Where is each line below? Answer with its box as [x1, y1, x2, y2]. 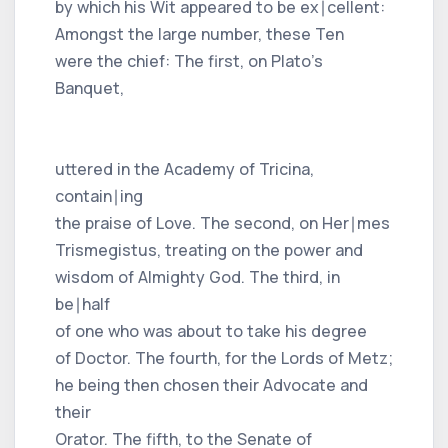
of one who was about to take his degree [55, 319, 367, 342]
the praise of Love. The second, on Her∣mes [55, 211, 390, 234]
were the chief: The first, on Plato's [55, 49, 323, 72]
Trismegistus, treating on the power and [55, 238, 363, 261]
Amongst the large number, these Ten [55, 22, 344, 45]
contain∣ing [55, 184, 143, 207]
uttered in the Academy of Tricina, [55, 157, 314, 180]
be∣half [55, 292, 110, 315]
